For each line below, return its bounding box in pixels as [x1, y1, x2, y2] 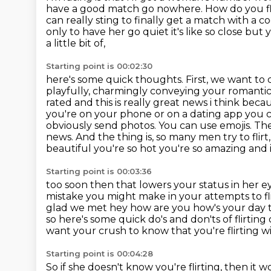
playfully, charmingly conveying [46, 85, 203, 97]
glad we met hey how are [46, 202, 172, 214]
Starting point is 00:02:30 [46, 61, 152, 71]
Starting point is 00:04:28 [46, 249, 153, 258]
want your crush [46, 225, 129, 237]
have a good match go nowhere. [46, 3, 205, 15]
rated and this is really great [46, 97, 182, 108]
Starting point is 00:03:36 [46, 166, 152, 176]
